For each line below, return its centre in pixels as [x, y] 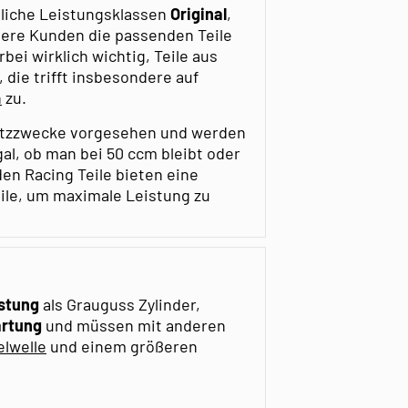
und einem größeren [122, 346]
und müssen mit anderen [134, 325]
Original [199, 13]
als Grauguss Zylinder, [122, 304]
